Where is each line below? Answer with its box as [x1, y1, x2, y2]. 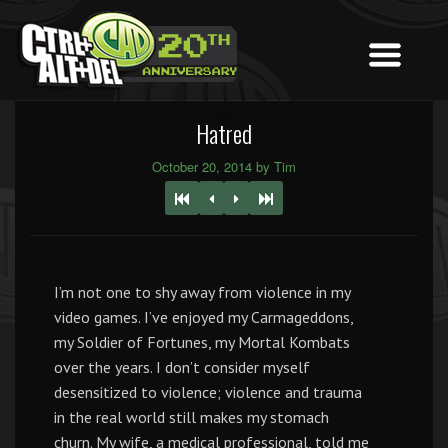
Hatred [196, 115, 252, 151]
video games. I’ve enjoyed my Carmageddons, [54, 307, 353, 327]
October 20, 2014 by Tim [152, 157, 296, 176]
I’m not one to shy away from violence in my [54, 282, 350, 302]
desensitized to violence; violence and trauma [54, 382, 362, 402]
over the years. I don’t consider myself [54, 357, 310, 377]
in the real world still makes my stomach [54, 407, 329, 427]
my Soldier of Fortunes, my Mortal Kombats [54, 332, 350, 352]
